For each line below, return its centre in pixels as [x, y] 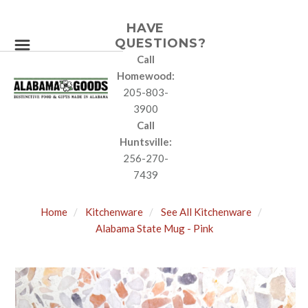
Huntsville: [145, 142]
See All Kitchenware [206, 212]
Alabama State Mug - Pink [154, 228]
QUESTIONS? [160, 43]
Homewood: [145, 76]
